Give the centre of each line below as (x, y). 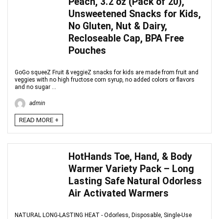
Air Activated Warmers (119, 193)
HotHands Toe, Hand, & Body (130, 157)
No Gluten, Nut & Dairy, (118, 26)
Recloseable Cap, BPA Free (126, 38)
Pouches (87, 51)
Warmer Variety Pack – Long (131, 169)
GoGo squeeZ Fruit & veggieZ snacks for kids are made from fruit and (107, 72)
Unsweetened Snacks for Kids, (135, 14)
